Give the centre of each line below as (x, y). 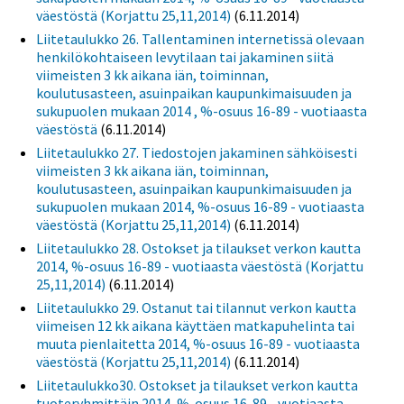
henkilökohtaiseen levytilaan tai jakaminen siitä (185, 56)
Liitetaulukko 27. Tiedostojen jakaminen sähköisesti (197, 152)
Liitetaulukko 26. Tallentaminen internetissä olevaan (200, 38)
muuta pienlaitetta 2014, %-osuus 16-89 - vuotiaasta (198, 343)
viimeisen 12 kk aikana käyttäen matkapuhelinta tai (195, 325)
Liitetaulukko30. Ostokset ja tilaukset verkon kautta (197, 385)
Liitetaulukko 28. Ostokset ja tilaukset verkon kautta (198, 248)
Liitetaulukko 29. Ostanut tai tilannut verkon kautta (196, 307)
